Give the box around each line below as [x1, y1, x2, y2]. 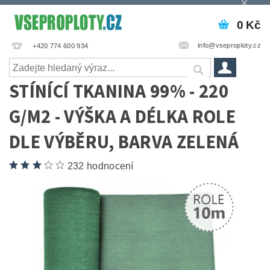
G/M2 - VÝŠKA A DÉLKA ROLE [9, 104, 236, 131]
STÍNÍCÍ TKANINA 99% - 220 [9, 79, 229, 105]
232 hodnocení [67, 161, 134, 172]
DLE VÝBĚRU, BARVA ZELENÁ [9, 130, 239, 156]
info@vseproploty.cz [197, 42, 261, 49]
